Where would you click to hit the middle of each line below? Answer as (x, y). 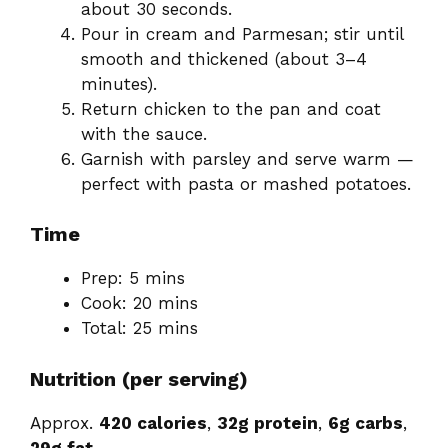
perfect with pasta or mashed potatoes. (246, 183)
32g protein (267, 422)
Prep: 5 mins (133, 278)
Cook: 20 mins (139, 303)
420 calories (153, 422)
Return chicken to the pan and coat (231, 108)
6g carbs (365, 422)
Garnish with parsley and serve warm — (247, 158)
